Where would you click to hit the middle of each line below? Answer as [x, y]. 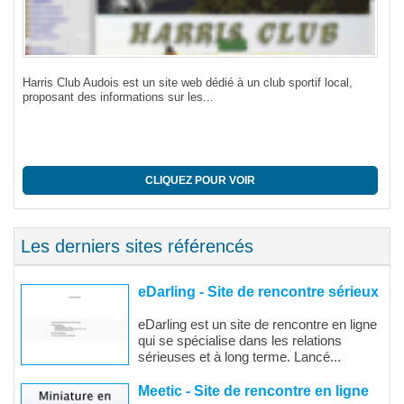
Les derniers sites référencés [137, 247]
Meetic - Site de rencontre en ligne [253, 391]
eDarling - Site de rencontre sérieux [258, 292]
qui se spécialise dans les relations [240, 341]
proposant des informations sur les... [118, 97]
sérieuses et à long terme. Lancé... [239, 358]
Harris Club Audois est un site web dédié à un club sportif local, [188, 83]
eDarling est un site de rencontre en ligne [257, 325]
